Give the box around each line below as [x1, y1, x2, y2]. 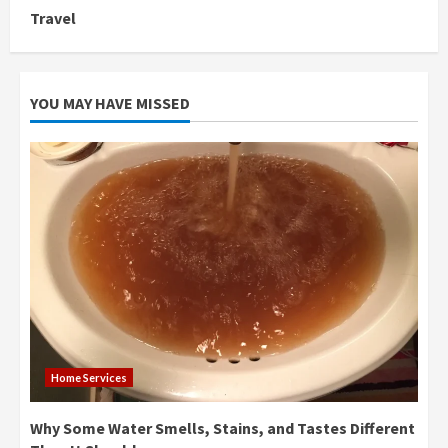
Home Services [51, 371, 127, 385]
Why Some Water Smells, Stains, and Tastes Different [30, 418, 415, 439]
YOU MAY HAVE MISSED [30, 93, 190, 114]
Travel [30, 8, 76, 29]
